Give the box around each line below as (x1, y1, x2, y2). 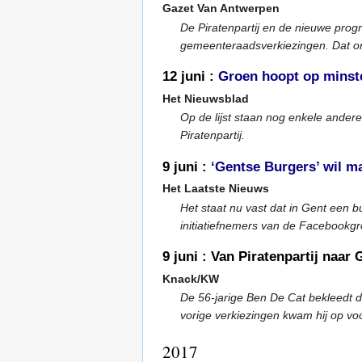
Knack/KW (162, 272, 219, 286)
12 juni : (162, 69, 218, 85)
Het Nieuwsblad (162, 91, 249, 105)
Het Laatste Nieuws (162, 182, 269, 196)
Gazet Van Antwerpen (162, 2, 280, 15)
